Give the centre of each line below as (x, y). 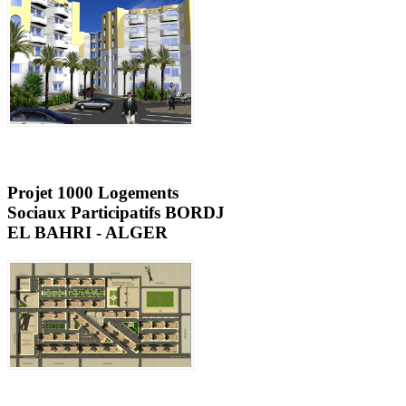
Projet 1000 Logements (93, 193)
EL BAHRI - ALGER (87, 233)
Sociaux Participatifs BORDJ (116, 213)
